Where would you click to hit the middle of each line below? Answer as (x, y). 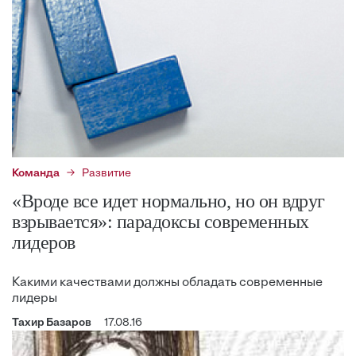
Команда (36, 174)
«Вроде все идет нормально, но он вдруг (168, 201)
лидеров (44, 243)
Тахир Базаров (52, 323)
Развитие (106, 174)
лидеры (35, 299)
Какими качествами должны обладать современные (167, 283)
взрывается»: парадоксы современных (161, 222)
